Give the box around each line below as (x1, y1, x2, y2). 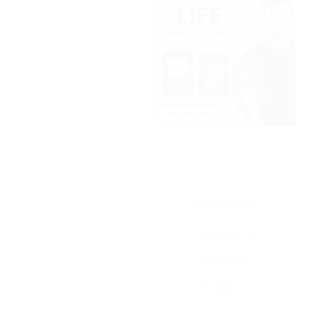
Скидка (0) (200, 254, 250, 265)
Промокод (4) (194, 226, 256, 238)
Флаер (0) (202, 282, 248, 293)
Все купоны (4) (191, 199, 259, 210)
